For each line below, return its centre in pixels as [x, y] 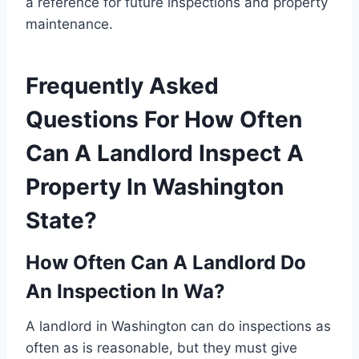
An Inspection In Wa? [125, 291]
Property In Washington [155, 186]
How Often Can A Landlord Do [166, 262]
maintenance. [69, 24]
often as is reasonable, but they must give [161, 347]
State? [61, 220]
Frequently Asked [122, 85]
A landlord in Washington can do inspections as [178, 326]
